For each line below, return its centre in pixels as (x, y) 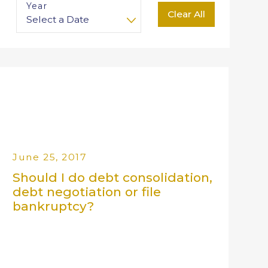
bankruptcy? (54, 206)
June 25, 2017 (50, 157)
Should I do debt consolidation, (113, 178)
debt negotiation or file (87, 192)
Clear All (187, 14)
